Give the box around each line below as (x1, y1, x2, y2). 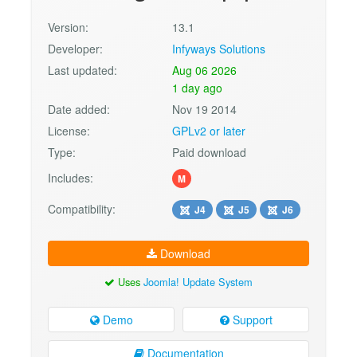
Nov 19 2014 (172, 101, 237, 118)
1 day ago (172, 80, 223, 96)
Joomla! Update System (143, 274, 253, 290)
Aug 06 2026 (172, 62, 237, 79)
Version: (48, 19, 88, 36)
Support (229, 312, 273, 328)
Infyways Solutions (172, 41, 266, 57)
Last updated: (48, 62, 117, 79)
